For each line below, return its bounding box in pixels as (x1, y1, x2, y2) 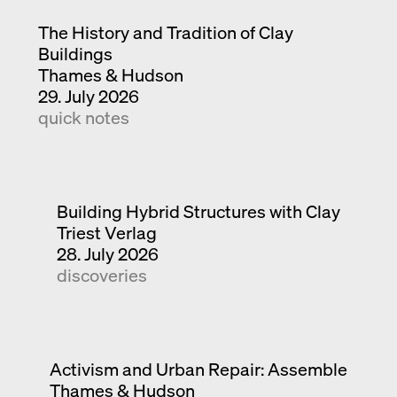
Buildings (38, 41, 113, 66)
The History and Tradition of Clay (38, 19, 294, 44)
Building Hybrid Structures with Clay (56, 198, 340, 223)
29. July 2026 (38, 83, 140, 108)
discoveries (56, 262, 147, 287)
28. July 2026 (56, 241, 159, 266)
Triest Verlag (56, 220, 157, 245)
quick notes (38, 105, 130, 129)
